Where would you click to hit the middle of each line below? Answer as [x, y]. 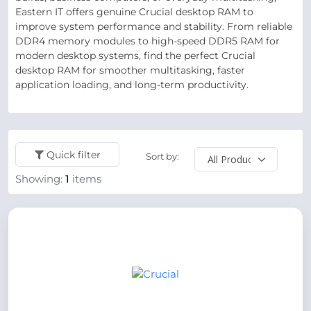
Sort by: [162, 156]
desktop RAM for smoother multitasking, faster [130, 70]
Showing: [40, 179]
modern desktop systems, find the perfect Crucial [135, 56]
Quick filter [73, 154]
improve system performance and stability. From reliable [154, 26]
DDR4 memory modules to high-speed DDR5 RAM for [148, 41]
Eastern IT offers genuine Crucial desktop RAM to [134, 12]
